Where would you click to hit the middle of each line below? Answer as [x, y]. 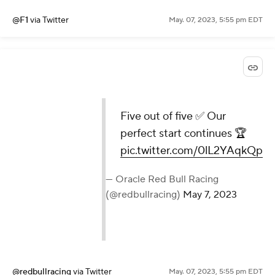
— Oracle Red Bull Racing [162, 179]
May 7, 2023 [210, 194]
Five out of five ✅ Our [173, 116]
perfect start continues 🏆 [184, 133]
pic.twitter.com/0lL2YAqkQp [192, 150]
